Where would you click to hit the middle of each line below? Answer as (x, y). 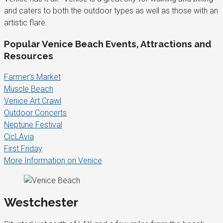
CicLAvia (19, 137)
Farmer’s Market (32, 77)
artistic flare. (26, 22)
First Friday (23, 149)
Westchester (41, 202)
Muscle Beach (29, 89)
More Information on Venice (53, 161)
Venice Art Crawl (33, 101)
